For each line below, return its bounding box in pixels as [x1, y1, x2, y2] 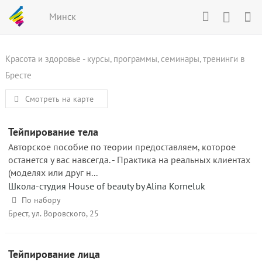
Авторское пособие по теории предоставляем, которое [8, 141, 236, 153]
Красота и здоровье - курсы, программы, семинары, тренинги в [5, 53, 244, 64]
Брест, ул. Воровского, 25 [8, 208, 99, 219]
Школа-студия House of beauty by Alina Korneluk [8, 180, 205, 192]
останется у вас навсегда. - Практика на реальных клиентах [8, 154, 250, 166]
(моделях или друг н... [8, 167, 98, 178]
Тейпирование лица [8, 247, 100, 261]
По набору [21, 195, 61, 205]
